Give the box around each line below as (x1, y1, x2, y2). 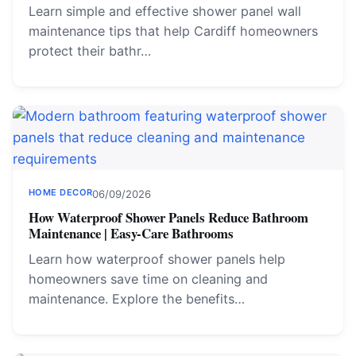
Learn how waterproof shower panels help (29, 251, 285, 267)
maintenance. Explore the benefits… (29, 291, 245, 307)
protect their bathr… (29, 43, 151, 59)
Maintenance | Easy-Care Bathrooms (29, 223, 234, 243)
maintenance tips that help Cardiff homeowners (29, 23, 318, 39)
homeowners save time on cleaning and (29, 271, 268, 287)
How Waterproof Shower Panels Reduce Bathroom (29, 207, 308, 227)
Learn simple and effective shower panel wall (29, 3, 301, 19)
